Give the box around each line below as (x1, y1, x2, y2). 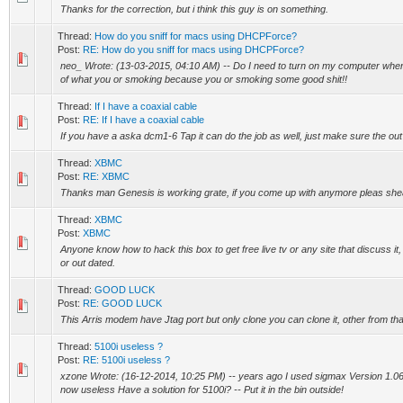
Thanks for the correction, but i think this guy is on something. (60, 4, 328, 14)
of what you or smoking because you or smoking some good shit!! (60, 74, 347, 85)
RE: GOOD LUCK (83, 298, 162, 309)
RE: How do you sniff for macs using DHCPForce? (83, 44, 304, 55)
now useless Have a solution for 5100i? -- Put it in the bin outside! (60, 384, 344, 395)
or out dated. (60, 257, 115, 268)
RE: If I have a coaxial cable (83, 114, 204, 125)
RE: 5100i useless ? (83, 354, 170, 365)
